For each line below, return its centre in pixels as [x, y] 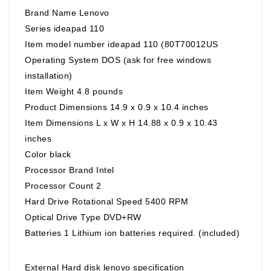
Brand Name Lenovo [67, 12]
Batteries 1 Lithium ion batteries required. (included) [132, 233]
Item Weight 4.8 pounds [74, 91]
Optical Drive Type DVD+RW [83, 217]
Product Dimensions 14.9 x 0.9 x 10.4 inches [117, 107]
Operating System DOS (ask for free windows [118, 60]
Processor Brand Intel [70, 170]
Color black [48, 154]
